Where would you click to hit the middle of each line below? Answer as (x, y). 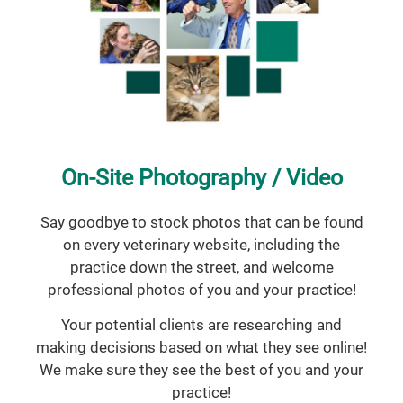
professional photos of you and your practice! (201, 290)
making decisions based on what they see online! (201, 348)
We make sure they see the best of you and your (201, 370)
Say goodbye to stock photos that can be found (201, 223)
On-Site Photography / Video (201, 178)
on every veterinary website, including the (201, 245)
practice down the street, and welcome (201, 268)
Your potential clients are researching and (201, 325)
